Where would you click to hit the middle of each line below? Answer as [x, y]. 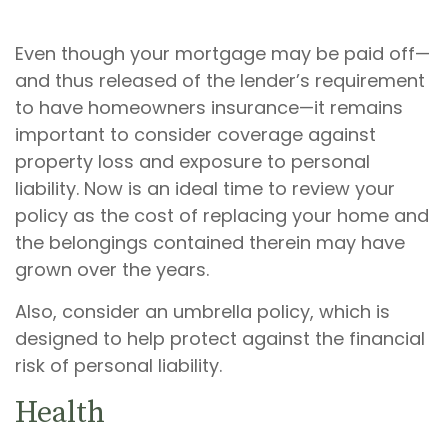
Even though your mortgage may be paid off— [222, 53]
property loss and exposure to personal [192, 161]
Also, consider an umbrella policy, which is [202, 311]
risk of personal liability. [118, 365]
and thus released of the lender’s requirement [220, 80]
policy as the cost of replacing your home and [222, 215]
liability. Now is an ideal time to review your [205, 188]
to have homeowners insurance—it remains [209, 107]
